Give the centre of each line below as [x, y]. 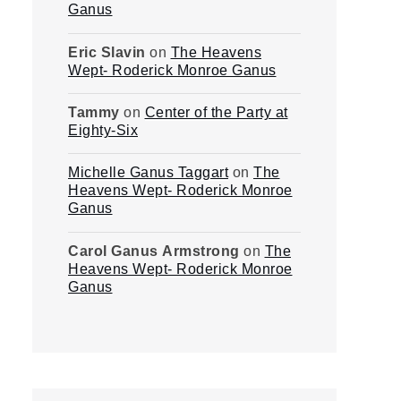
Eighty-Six [103, 130]
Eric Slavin [107, 51]
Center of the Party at [216, 112]
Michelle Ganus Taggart [148, 172]
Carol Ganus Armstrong [154, 250]
